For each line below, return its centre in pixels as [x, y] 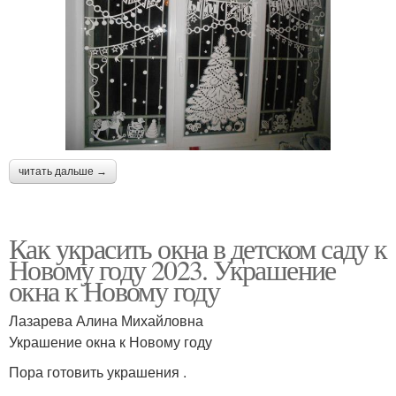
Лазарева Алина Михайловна [106, 320]
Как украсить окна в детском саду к [198, 247]
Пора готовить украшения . [98, 371]
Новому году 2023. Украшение [172, 269]
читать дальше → [63, 171]
